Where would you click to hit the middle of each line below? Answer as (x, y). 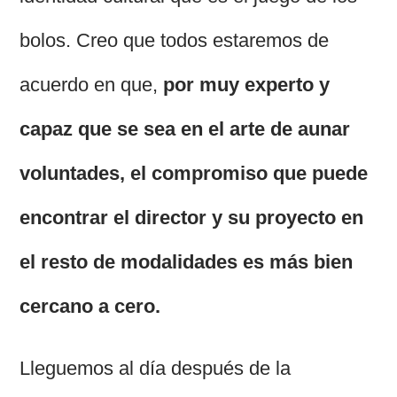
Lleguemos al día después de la (156, 369)
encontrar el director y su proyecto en (192, 218)
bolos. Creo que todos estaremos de (175, 41)
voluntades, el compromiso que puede (194, 174)
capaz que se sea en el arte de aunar (185, 129)
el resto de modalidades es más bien (187, 262)
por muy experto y (247, 85)
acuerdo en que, (92, 85)
